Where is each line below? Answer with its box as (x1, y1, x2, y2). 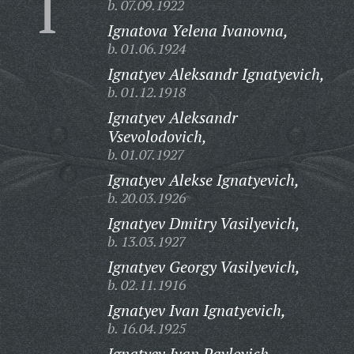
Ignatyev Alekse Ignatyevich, (107, 169, 299, 190)
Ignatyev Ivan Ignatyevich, (107, 299, 286, 321)
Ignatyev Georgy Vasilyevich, (107, 256, 300, 277)
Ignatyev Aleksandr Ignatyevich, (107, 63, 325, 85)
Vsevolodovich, (107, 126, 207, 147)
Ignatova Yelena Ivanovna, (107, 20, 288, 41)
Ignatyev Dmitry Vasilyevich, (107, 213, 300, 234)
